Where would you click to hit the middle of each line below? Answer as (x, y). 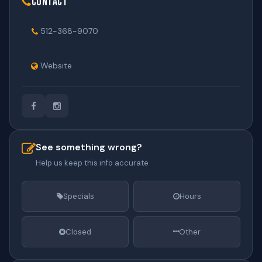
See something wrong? (89, 147)
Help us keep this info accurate (92, 163)
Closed (78, 232)
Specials (78, 196)
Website (56, 65)
